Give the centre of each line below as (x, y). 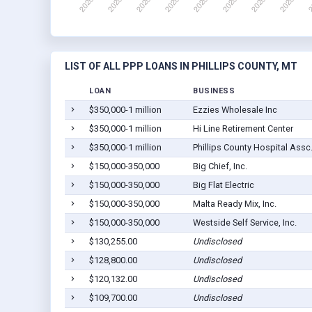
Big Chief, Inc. (220, 166)
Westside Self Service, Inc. (244, 223)
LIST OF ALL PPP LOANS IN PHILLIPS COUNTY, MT (181, 67)
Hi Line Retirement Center (243, 129)
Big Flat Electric (223, 185)
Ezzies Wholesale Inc (235, 110)
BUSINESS (214, 91)
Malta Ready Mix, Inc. (234, 204)
